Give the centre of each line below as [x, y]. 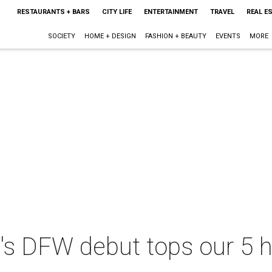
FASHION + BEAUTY [175, 36]
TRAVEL [222, 12]
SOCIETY [61, 36]
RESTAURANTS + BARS [53, 12]
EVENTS [228, 36]
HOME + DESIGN [110, 36]
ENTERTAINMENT [171, 12]
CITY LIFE [117, 12]
